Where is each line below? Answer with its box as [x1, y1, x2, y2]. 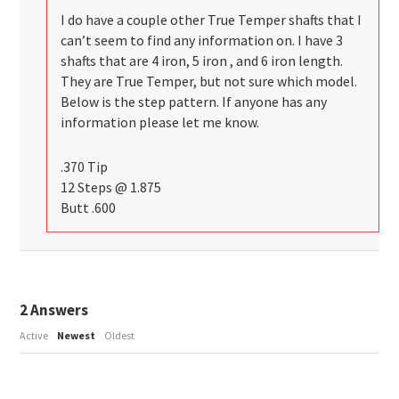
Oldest [104, 328, 135, 342]
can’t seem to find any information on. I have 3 [61, 32, 344, 50]
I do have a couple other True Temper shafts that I [61, 12, 362, 29]
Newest [57, 328, 96, 342]
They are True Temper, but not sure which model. [61, 73, 358, 91]
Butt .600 [61, 199, 117, 216]
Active [20, 328, 49, 342]
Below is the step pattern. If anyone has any [61, 94, 328, 111]
